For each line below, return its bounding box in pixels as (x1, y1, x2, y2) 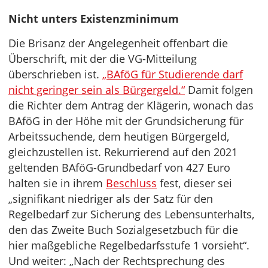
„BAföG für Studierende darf (102, 67, 243, 82)
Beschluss (106, 176, 157, 191)
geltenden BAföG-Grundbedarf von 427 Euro (8, 160, 230, 175)
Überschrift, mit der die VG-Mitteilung (8, 51, 197, 66)
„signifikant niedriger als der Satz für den (8, 191, 213, 206)
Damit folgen (185, 83, 253, 98)
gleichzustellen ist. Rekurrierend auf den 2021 (8, 145, 237, 160)
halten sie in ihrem (8, 176, 106, 191)
